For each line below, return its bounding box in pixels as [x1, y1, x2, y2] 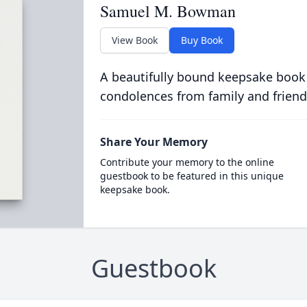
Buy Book [180, 34, 223, 47]
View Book [111, 34, 158, 47]
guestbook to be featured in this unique [99, 169, 284, 182]
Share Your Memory [99, 134, 208, 149]
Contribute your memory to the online [99, 156, 274, 169]
